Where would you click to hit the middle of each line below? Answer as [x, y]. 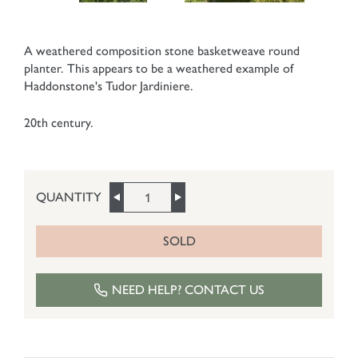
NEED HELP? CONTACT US [188, 290]
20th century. [59, 123]
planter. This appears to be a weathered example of [159, 69]
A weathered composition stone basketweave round [162, 51]
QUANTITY [69, 197]
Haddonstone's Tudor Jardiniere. [109, 86]
